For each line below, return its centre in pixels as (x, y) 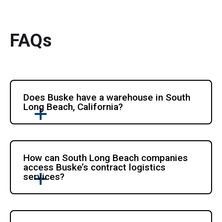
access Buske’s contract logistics (95, 167)
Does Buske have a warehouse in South (107, 97)
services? (44, 176)
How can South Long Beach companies (106, 158)
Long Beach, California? (73, 107)
